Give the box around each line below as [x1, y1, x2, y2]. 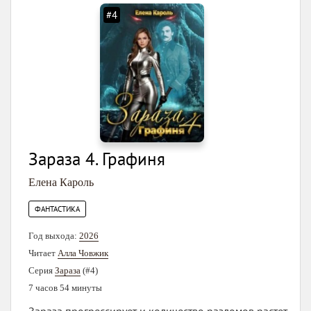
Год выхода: [28, 230, 79, 241]
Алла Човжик [58, 248, 108, 258]
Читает [28, 248, 58, 258]
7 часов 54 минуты [28, 283, 102, 293]
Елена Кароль [28, 176, 94, 188]
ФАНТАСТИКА [35, 204, 80, 214]
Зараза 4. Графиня [28, 148, 165, 170]
